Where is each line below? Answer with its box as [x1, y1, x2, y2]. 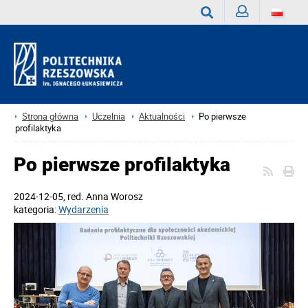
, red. [63, 190, 86, 203]
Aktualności [139, 111, 185, 122]
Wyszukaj [201, 32, 241, 45]
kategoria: [14, 203, 58, 216]
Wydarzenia [58, 203, 109, 216]
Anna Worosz [86, 190, 143, 203]
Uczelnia [92, 111, 125, 122]
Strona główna [22, 111, 78, 122]
